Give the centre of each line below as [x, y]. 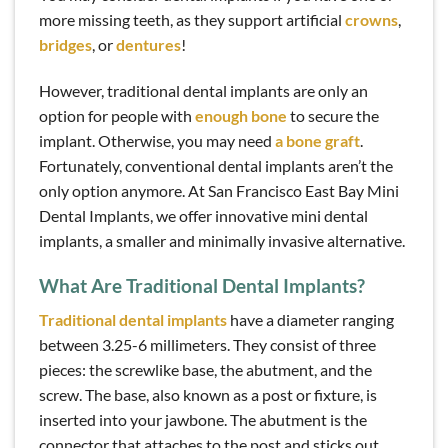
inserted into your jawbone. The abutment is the [203, 420]
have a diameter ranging [310, 320]
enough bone [241, 115]
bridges [65, 45]
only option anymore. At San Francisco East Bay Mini [219, 190]
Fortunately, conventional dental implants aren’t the [216, 165]
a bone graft [317, 140]
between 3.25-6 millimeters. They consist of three [207, 345]
